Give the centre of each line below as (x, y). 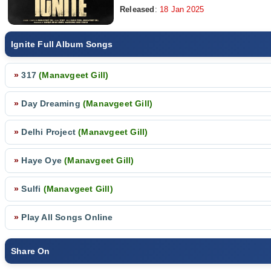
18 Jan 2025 (181, 10)
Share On (31, 251)
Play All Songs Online (66, 217)
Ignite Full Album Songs (62, 44)
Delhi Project (49, 132)
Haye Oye (42, 160)
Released (137, 10)
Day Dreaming (51, 103)
